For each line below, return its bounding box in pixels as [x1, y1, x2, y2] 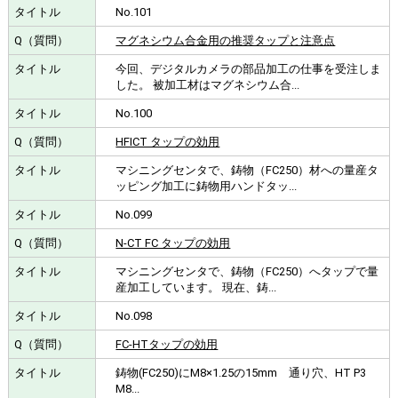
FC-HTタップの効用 [115, 337, 219, 351]
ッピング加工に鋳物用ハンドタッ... [115, 179, 298, 193]
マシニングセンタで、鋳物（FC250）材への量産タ [115, 163, 379, 177]
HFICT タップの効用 [115, 134, 220, 148]
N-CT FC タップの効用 [115, 235, 231, 250]
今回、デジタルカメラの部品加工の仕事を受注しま [115, 61, 382, 76]
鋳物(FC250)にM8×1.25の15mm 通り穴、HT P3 [115, 365, 367, 379]
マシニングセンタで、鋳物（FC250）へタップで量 [115, 264, 379, 278]
